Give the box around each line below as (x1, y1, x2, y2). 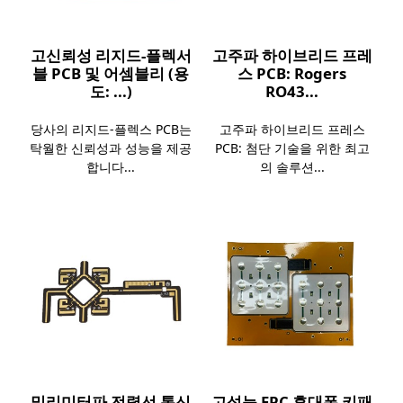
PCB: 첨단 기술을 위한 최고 (214, 139, 370, 157)
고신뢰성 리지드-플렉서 (30, 45, 192, 67)
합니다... (86, 158, 136, 176)
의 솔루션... (259, 158, 325, 176)
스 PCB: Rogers (237, 63, 346, 85)
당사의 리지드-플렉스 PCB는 (30, 121, 192, 139)
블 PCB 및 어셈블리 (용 (32, 63, 190, 85)
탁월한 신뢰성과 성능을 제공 (30, 139, 193, 157)
